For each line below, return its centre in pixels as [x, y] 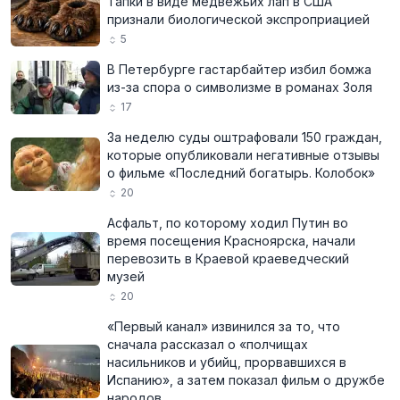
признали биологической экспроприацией [238, 19]
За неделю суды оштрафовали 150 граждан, [245, 137]
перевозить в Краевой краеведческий [228, 258]
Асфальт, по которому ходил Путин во [228, 223]
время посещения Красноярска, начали [231, 241]
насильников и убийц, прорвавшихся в [227, 362]
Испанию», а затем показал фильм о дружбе [246, 380]
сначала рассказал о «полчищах [208, 344]
